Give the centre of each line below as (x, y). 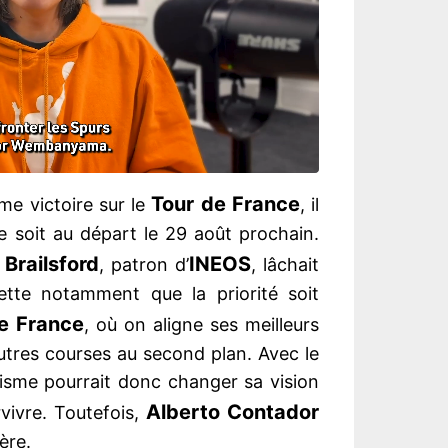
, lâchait (285, 265)
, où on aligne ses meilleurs (201, 325)
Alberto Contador (232, 412)
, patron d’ (144, 265)
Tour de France (225, 204)
